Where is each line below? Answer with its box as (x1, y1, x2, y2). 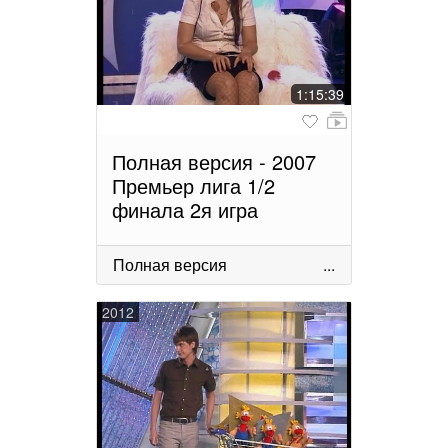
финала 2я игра (112, 195, 258, 225)
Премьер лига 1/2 (112, 171, 275, 201)
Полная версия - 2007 (112, 147, 316, 177)
